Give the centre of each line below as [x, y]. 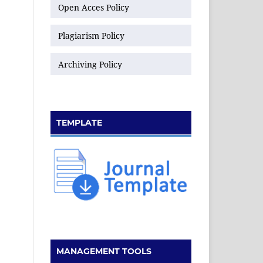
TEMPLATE [79, 123]
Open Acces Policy [94, 7]
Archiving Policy [90, 64]
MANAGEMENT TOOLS [104, 252]
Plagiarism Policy [91, 36]
